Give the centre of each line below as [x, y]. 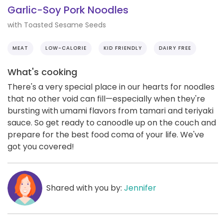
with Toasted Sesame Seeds [57, 25]
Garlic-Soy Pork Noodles [68, 10]
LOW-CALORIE [66, 48]
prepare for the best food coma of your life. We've [106, 134]
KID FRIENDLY [123, 48]
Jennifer [140, 188]
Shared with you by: [85, 188]
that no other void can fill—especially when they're [106, 99]
